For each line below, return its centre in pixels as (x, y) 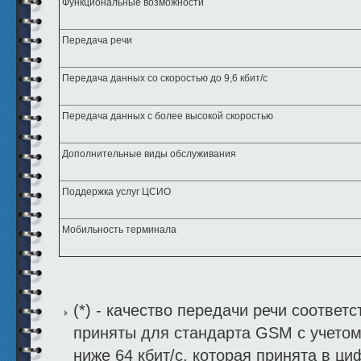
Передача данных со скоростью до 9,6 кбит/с (165, 79)
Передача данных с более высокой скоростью (168, 116)
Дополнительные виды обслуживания (149, 154)
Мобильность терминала (119, 230)
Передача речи (97, 41)
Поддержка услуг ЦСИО (116, 192)
